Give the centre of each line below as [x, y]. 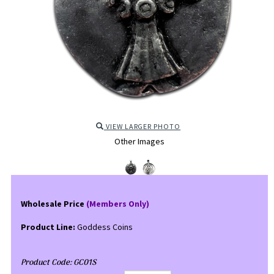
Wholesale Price [53, 204]
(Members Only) [117, 204]
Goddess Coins [104, 227]
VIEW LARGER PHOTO [142, 126]
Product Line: [48, 227]
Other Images [139, 141]
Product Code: [46, 263]
